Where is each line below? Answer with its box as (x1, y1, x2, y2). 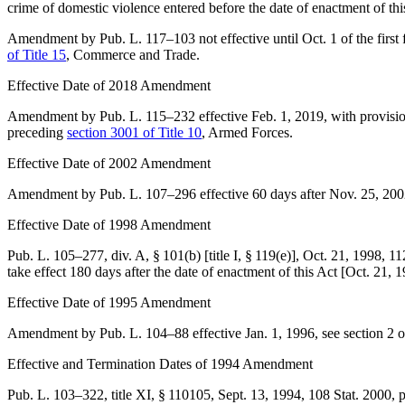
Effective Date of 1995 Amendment (7, 295, 211, 310)
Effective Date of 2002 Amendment (7, 155, 211, 171)
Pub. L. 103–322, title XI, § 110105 (7, 387, 211, 402)
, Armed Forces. (202, 125, 293, 140)
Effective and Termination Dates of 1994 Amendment (7, 356, 313, 372)
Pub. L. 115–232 (99, 108, 195, 124)
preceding (7, 125, 67, 140)
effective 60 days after (196, 186, 329, 202)
